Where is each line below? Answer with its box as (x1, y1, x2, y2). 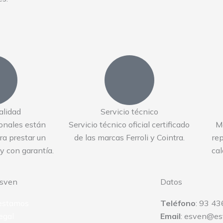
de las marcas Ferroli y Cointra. (74, 132, 185, 143)
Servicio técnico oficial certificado (69, 119, 190, 130)
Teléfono (160, 198, 196, 209)
